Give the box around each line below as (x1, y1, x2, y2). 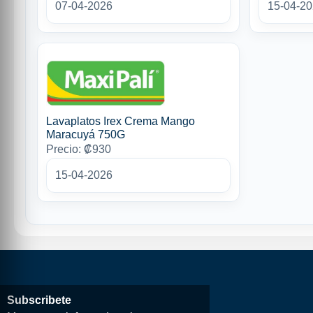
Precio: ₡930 (46, 143, 111, 155)
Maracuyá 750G (46, 129, 125, 140)
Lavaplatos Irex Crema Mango (46, 115, 195, 127)
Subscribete (7, 294, 71, 306)
